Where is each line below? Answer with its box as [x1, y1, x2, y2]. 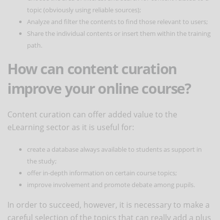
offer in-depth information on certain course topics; [27, 168, 177, 177]
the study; [27, 156, 56, 165]
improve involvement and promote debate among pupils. [27, 180, 195, 189]
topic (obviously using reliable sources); [27, 5, 141, 14]
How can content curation [7, 58, 177, 78]
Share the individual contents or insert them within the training [27, 28, 211, 38]
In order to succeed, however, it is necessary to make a [7, 199, 210, 210]
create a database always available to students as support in [27, 144, 202, 154]
